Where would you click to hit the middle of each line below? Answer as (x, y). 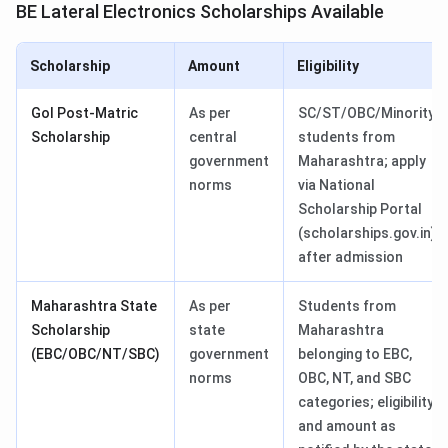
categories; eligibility (366, 402)
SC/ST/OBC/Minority (366, 113)
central (213, 137)
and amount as (347, 426)
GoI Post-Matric (84, 113)
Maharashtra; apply (362, 161)
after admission (350, 257)
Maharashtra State (94, 306)
